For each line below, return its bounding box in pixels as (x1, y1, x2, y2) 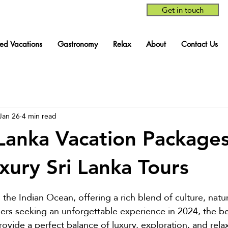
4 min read (22, 109, 56, 123)
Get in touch (162, 3, 204, 17)
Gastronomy (57, 39, 98, 49)
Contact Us (181, 39, 218, 49)
